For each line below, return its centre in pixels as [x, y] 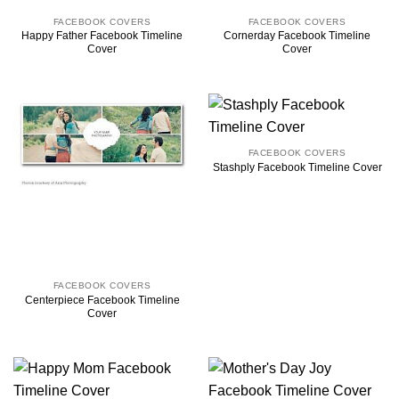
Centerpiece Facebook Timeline [102, 300]
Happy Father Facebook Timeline [102, 36]
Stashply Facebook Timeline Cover [297, 167]
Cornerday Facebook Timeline [297, 36]
